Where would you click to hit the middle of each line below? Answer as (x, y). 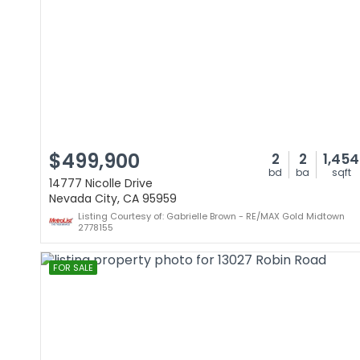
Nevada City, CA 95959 (113, 198)
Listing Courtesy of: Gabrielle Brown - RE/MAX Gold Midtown (211, 216)
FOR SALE (73, 268)
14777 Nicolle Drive (101, 183)
